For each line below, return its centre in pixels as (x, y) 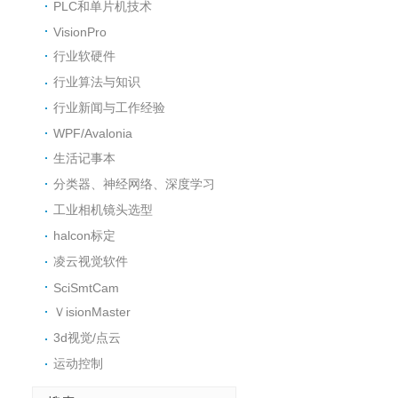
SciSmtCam (87, 287)
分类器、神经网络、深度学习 (135, 183)
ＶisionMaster (92, 311)
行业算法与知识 (97, 82)
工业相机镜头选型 (103, 210)
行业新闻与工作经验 (110, 108)
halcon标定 (85, 236)
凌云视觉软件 (91, 262)
